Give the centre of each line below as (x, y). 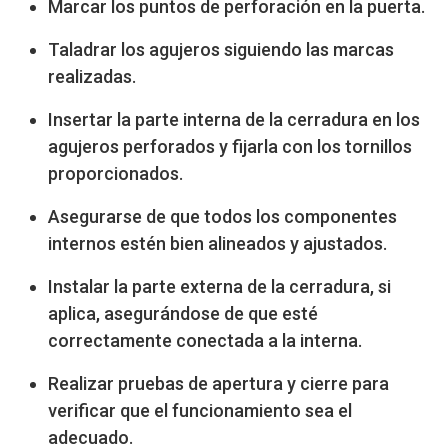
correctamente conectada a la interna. (205, 340)
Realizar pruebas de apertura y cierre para (218, 383)
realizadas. (92, 76)
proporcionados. (115, 173)
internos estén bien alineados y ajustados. (217, 243)
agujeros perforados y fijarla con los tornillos (230, 146)
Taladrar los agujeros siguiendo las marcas (221, 49)
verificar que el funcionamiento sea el (200, 410)
